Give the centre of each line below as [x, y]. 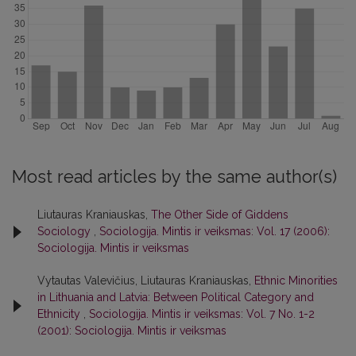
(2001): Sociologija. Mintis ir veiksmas [132, 331]
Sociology [66, 231]
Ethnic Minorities [296, 281]
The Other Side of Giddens [220, 215]
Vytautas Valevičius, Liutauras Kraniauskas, [146, 281]
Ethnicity [60, 314]
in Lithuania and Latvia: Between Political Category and [176, 297]
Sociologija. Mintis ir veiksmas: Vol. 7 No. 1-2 [202, 314]
